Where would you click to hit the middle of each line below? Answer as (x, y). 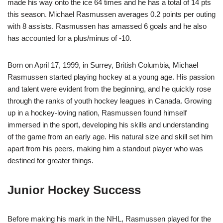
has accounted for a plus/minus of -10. (69, 38)
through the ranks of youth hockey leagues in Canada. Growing (110, 101)
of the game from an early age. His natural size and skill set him (110, 137)
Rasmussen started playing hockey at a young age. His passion (111, 77)
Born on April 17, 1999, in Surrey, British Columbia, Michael (103, 65)
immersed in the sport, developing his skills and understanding (108, 125)
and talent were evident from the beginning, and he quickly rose (109, 89)
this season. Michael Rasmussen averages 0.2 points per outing (111, 14)
